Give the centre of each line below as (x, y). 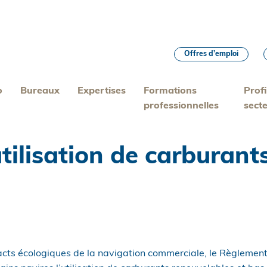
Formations (170, 91)
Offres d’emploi (211, 54)
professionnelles (181, 106)
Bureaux (40, 91)
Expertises (102, 91)
